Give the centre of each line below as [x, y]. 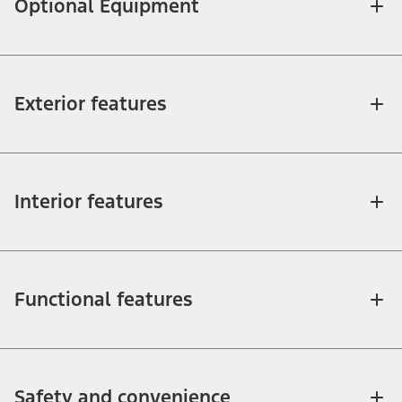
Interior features [89, 202]
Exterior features [91, 104]
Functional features [104, 300]
